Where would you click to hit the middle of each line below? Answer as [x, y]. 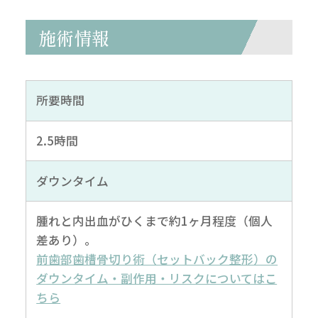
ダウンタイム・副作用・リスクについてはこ [157, 279]
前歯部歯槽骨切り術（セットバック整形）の [157, 259]
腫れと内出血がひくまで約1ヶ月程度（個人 [155, 221]
